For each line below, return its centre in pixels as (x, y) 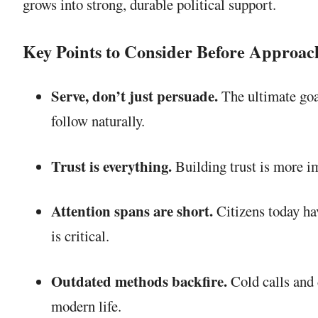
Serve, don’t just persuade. (135, 95)
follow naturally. (98, 120)
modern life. (86, 306)
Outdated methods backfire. (139, 281)
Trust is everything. (111, 166)
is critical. (80, 236)
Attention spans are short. (132, 211)
